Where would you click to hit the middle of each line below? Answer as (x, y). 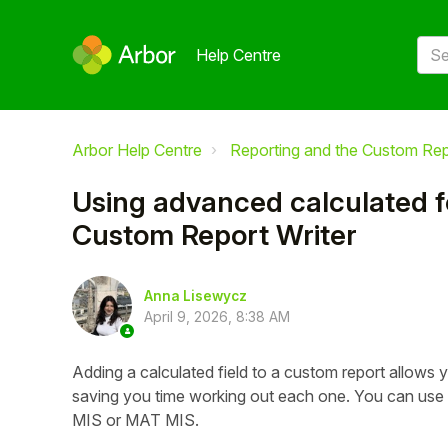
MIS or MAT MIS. (135, 420)
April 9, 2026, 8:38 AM (217, 316)
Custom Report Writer (214, 235)
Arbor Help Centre (137, 150)
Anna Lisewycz (195, 295)
